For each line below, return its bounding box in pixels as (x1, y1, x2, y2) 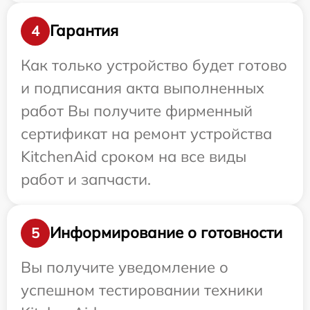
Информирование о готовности (50, 223, 282, 243)
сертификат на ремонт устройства (21, 123, 272, 143)
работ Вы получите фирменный (21, 100, 253, 120)
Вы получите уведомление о (21, 257, 228, 277)
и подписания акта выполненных (21, 77, 264, 98)
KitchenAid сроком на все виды (21, 146, 246, 166)
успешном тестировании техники (21, 280, 263, 300)
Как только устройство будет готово (21, 55, 287, 75)
